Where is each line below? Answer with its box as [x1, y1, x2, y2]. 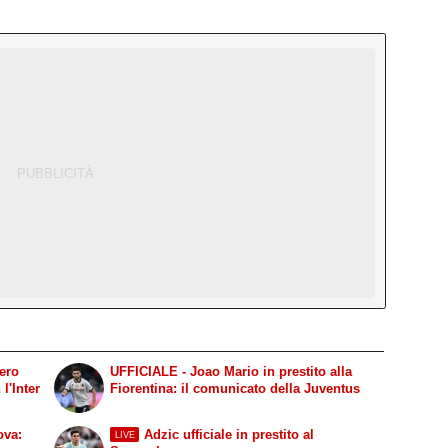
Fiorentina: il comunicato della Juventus [110, 381, 361, 397]
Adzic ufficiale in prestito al [143, 426, 314, 442]
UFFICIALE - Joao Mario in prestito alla [110, 364, 353, 380]
